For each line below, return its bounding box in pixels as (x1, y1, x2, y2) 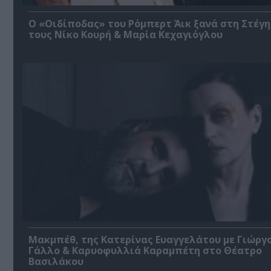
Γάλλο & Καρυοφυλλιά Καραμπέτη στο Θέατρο (28, 243, 262, 257)
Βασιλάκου (28, 254, 83, 268)
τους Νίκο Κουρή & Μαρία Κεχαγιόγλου (28, 27, 223, 41)
